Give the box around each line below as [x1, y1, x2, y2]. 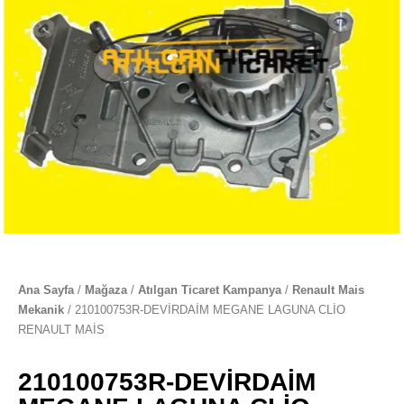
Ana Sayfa [18, 283, 74, 298]
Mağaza [85, 283, 127, 298]
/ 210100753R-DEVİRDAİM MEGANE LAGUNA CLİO [64, 303, 345, 317]
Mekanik [18, 303, 64, 317]
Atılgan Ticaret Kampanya [138, 283, 281, 298]
